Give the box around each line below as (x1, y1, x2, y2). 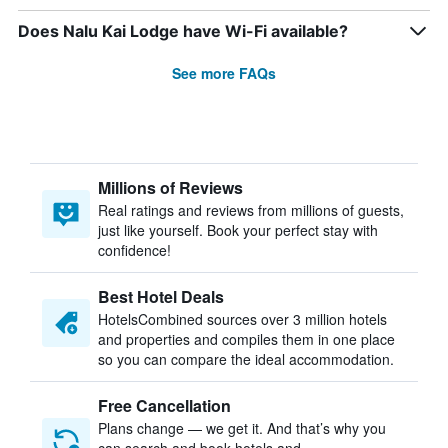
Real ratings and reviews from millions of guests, (98, 200, 404, 220)
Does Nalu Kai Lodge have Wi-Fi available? (18, 21, 348, 41)
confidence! (98, 240, 171, 260)
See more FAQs (172, 63, 276, 83)
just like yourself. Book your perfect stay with (98, 220, 378, 240)
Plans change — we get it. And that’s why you (98, 418, 386, 438)
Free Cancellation (98, 394, 231, 417)
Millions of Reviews (98, 176, 243, 199)
